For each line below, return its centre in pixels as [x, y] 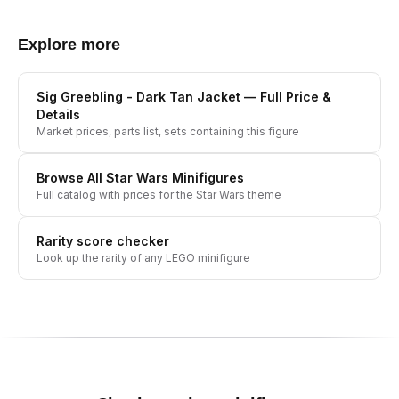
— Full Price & [286, 97]
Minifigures [206, 178]
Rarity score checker [103, 241]
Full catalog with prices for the [116, 195]
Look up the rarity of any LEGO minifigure [143, 258]
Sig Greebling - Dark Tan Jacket [138, 97]
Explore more [69, 45]
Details [58, 114]
